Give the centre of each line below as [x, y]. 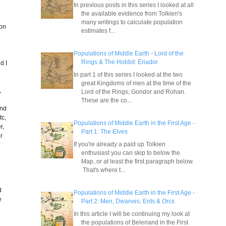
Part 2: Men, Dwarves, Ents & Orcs [128, 201]
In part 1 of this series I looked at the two [128, 74]
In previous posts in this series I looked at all [134, 5]
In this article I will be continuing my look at [132, 214]
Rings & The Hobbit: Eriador [120, 62]
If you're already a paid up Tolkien [120, 144]
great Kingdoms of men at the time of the [136, 83]
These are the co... [107, 100]
